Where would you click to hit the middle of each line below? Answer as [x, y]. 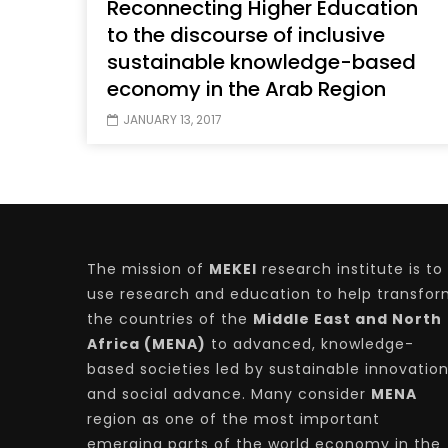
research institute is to [350, 269]
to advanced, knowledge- [310, 344]
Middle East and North [347, 319]
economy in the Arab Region [246, 89]
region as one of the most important [233, 419]
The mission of [148, 269]
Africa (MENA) [146, 344]
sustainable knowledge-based [261, 62]
